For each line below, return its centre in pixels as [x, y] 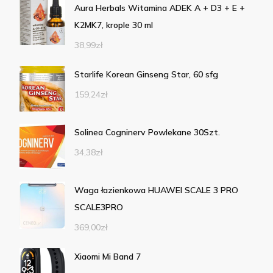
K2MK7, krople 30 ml [114, 25]
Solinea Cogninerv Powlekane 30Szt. [147, 133]
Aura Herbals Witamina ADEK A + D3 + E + [160, 8]
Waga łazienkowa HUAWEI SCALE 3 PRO [156, 190]
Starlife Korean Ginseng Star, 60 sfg [146, 75]
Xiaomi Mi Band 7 [108, 257]
